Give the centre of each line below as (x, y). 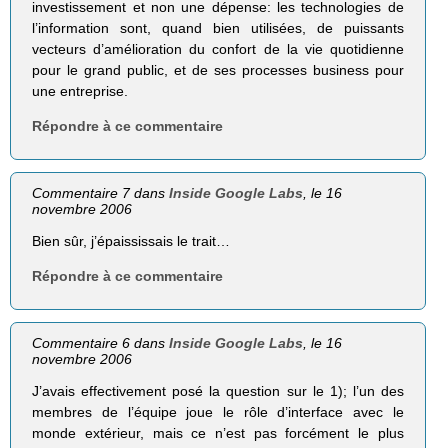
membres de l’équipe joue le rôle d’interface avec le (218, 412)
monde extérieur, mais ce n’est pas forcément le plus (218, 433)
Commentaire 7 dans (101, 193)
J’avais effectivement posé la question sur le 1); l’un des (218, 391)
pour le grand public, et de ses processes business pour (218, 70)
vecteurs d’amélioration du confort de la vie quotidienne (218, 49)
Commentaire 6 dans (101, 343)
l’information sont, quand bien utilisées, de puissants (218, 28)
